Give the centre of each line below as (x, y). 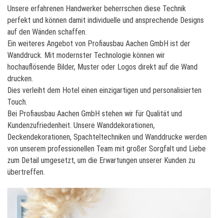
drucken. (20, 78)
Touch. (17, 102)
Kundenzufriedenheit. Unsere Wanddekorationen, (81, 125)
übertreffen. (26, 172)
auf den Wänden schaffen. (47, 32)
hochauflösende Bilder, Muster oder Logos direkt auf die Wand (102, 67)
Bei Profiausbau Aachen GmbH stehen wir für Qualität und (95, 113)
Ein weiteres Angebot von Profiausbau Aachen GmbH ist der (99, 43)
